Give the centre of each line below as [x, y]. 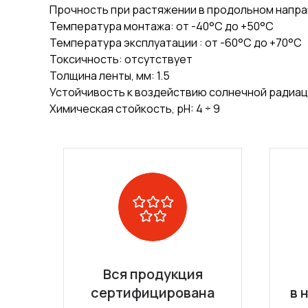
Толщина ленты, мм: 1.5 [110, 76]
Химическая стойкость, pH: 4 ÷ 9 [135, 109]
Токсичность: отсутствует [121, 59]
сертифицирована [153, 293]
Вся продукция [153, 274]
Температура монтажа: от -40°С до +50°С [162, 26]
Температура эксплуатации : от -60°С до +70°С [176, 43]
